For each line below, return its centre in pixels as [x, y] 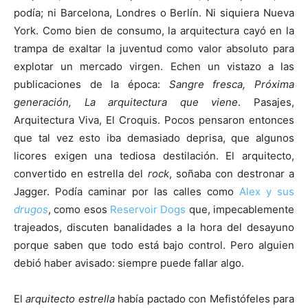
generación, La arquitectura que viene [126, 102]
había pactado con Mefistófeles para [205, 298]
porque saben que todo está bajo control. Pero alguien [154, 245]
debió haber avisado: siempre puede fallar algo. [129, 263]
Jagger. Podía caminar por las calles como [126, 191]
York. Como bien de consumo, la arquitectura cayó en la [154, 30]
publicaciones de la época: [91, 84]
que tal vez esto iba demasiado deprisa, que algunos [154, 137]
